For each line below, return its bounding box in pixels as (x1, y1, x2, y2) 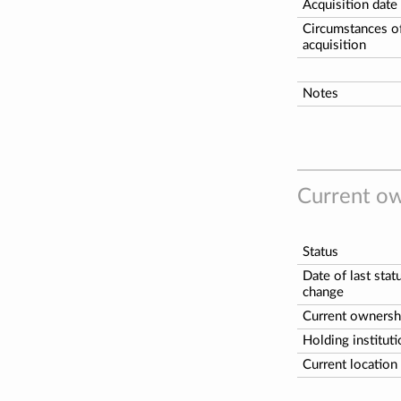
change (303, 285, 344, 299)
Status (303, 244, 338, 259)
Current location (303, 357, 397, 371)
